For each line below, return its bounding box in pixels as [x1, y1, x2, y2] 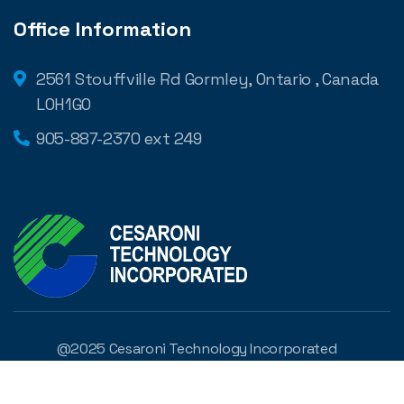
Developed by [126, 378, 222, 398]
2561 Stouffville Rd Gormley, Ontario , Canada [36, 69, 379, 90]
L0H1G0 [36, 94, 91, 115]
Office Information [14, 16, 191, 42]
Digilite [221, 378, 267, 398]
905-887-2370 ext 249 [36, 128, 202, 150]
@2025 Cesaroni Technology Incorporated [56, 339, 337, 359]
